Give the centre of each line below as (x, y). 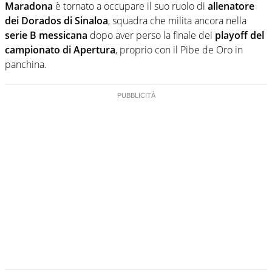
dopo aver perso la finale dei (151, 35)
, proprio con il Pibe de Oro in (179, 49)
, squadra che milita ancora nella (177, 20)
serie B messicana (46, 35)
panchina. (26, 64)
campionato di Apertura (60, 49)
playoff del (240, 35)
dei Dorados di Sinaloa (56, 20)
